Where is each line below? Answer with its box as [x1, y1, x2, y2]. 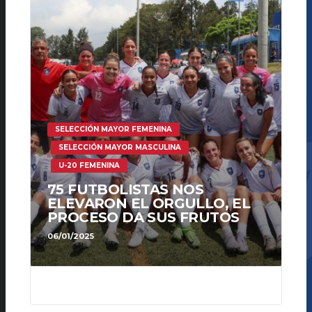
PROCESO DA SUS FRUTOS [47, 209, 240, 226]
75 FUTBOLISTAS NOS [47, 181, 204, 198]
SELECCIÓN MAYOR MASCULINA [58, 143, 181, 153]
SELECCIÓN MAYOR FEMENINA [55, 125, 172, 134]
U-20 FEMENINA [58, 161, 120, 171]
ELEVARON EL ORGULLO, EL [47, 195, 251, 212]
